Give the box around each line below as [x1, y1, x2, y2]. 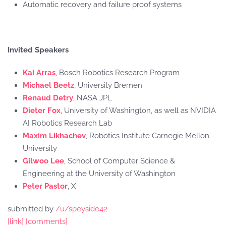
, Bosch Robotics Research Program [55, 68, 180, 77]
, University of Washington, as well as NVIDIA [61, 106, 216, 115]
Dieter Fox [23, 106, 61, 115]
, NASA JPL [73, 93, 112, 102]
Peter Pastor [23, 182, 68, 191]
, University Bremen [74, 81, 142, 90]
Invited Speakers [8, 45, 69, 54]
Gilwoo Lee [23, 156, 64, 165]
